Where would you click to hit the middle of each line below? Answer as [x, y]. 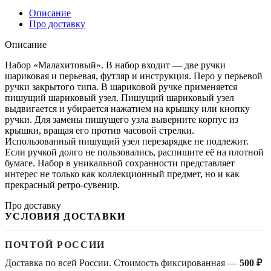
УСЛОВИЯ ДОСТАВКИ [65, 216]
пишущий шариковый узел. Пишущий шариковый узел [119, 97]
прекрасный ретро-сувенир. [62, 184]
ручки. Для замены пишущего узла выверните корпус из [122, 119]
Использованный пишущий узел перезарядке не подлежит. [127, 141]
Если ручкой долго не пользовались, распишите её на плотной [134, 152]
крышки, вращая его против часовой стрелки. [100, 130]
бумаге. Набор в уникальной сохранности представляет [120, 163]
